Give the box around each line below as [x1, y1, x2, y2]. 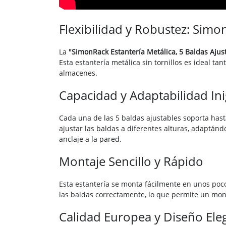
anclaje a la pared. [59, 134, 122, 144]
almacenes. [59, 68, 97, 78]
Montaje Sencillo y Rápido [59, 153, 203, 170]
